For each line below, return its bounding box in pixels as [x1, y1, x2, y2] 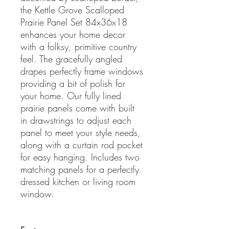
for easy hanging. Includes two [20, 151, 140, 163]
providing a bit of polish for [20, 77, 125, 89]
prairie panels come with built [20, 102, 134, 114]
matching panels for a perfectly [20, 163, 139, 175]
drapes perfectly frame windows [20, 65, 143, 77]
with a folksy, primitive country [20, 40, 136, 53]
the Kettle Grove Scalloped [20, 4, 124, 16]
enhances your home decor [20, 28, 125, 40]
